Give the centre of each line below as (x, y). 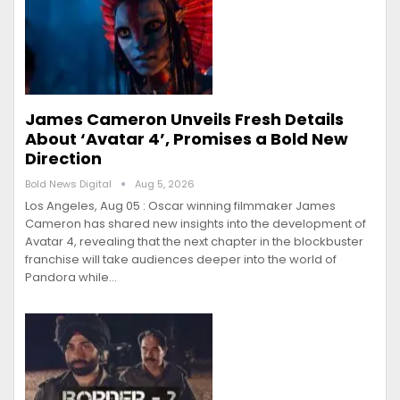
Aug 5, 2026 (165, 184)
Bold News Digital (70, 184)
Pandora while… (71, 278)
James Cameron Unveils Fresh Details (184, 120)
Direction (63, 159)
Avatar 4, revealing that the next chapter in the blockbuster (194, 242)
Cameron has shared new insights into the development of (196, 224)
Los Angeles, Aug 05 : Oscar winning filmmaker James (180, 206)
